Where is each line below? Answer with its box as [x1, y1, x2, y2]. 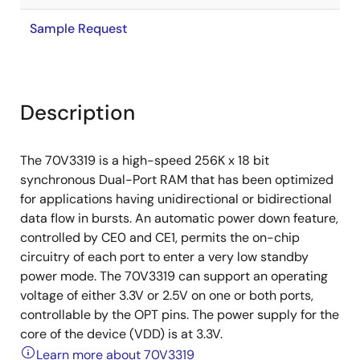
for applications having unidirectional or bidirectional [20, 190, 332, 207]
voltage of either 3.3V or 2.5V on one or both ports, [20, 287, 313, 304]
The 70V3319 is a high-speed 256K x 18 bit [20, 152, 269, 169]
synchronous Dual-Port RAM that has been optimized [20, 171, 333, 188]
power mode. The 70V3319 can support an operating [20, 268, 328, 284]
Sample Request [30, 20, 127, 37]
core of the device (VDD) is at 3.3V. [20, 325, 223, 342]
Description [20, 99, 135, 126]
